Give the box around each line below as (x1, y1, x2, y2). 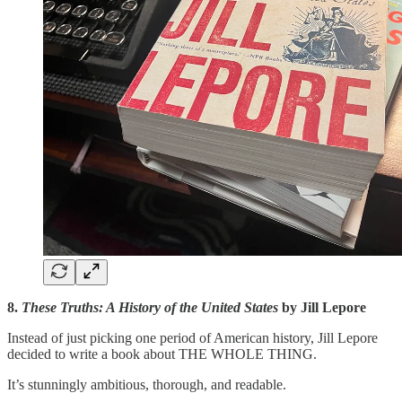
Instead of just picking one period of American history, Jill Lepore (7, 329, 378, 345)
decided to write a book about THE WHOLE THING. (7, 345, 317, 362)
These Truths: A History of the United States (22, 299, 278, 315)
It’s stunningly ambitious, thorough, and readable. (7, 376, 286, 392)
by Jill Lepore (278, 299, 366, 315)
